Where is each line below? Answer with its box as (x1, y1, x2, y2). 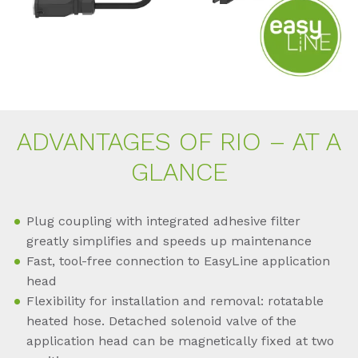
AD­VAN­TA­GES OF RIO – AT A (17, 126, 341, 157)
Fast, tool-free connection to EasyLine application (26, 253, 330, 269)
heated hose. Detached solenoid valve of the (26, 313, 296, 329)
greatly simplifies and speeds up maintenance (26, 233, 312, 249)
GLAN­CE (130, 157, 228, 188)
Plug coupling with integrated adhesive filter (26, 213, 300, 229)
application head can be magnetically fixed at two (26, 333, 334, 349)
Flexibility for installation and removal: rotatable (26, 293, 324, 309)
